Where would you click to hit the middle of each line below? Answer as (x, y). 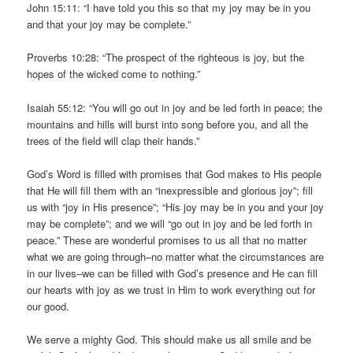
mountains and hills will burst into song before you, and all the (168, 124)
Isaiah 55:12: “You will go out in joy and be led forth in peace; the (175, 107)
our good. (48, 306)
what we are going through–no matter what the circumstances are (176, 256)
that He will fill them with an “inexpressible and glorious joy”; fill (170, 190)
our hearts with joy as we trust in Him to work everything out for (171, 289)
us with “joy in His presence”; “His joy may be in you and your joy (176, 206)
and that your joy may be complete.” (109, 24)
